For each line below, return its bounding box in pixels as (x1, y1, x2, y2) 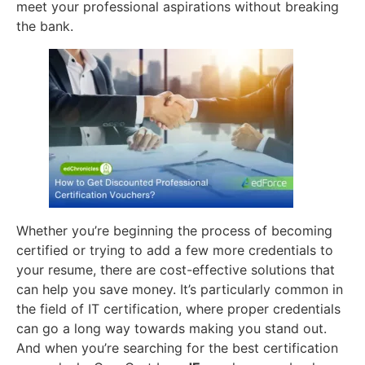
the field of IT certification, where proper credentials (16, 300, 341, 317)
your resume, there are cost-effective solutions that (16, 261, 335, 278)
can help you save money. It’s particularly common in (16, 280, 343, 297)
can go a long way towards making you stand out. (16, 319, 327, 336)
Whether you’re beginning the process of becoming (16, 222, 332, 239)
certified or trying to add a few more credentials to (16, 241, 333, 258)
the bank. (16, 17, 73, 34)
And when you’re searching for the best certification (16, 339, 338, 356)
